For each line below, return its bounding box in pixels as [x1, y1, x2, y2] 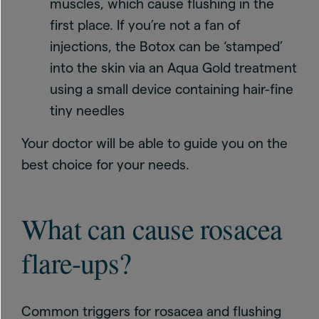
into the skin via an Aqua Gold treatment [50, 61, 297, 75]
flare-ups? [21, 244, 131, 281]
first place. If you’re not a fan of [50, 18, 241, 33]
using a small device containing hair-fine [50, 82, 293, 97]
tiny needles [50, 103, 125, 118]
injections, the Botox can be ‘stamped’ [50, 39, 283, 54]
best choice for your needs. [21, 157, 189, 172]
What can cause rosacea [21, 209, 283, 247]
